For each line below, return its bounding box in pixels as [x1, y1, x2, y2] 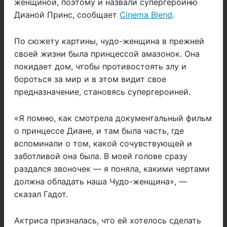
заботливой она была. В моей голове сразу [14, 151, 187, 162]
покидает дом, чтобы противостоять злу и [14, 61, 186, 72]
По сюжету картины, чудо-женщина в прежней [14, 36, 204, 47]
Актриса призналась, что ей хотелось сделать [14, 215, 201, 226]
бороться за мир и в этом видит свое [14, 74, 166, 85]
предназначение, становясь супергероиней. [14, 87, 191, 97]
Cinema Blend [120, 10, 172, 20]
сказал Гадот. [14, 189, 68, 200]
